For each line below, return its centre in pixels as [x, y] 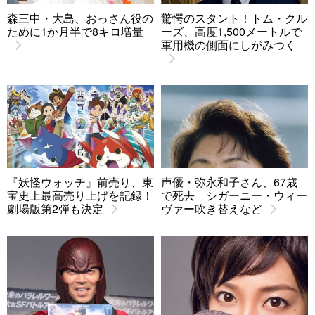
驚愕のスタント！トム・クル [234, 18]
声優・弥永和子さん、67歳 [229, 181]
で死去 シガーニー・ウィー [234, 195]
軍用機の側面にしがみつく [229, 44]
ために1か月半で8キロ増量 [75, 31]
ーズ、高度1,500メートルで [231, 31]
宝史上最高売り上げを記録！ [80, 195]
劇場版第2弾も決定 [55, 208]
